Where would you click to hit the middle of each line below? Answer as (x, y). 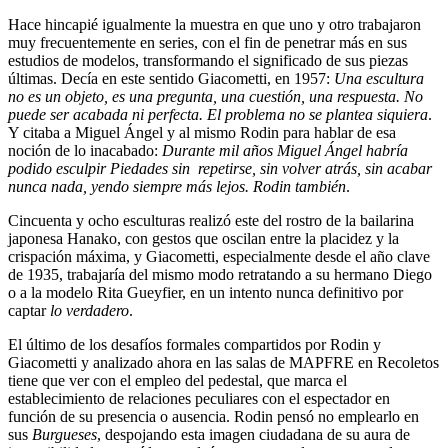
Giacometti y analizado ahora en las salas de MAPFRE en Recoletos (223, 363)
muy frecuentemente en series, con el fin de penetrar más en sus (207, 43)
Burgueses (64, 435)
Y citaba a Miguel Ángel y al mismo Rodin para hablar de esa (202, 133)
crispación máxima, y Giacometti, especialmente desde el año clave (219, 257)
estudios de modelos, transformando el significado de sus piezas (208, 61)
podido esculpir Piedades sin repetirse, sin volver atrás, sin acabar (220, 169)
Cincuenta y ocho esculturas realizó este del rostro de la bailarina (211, 221)
